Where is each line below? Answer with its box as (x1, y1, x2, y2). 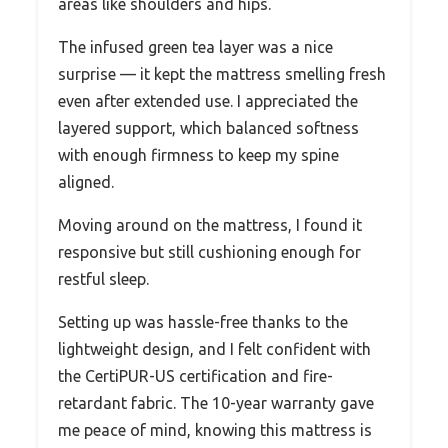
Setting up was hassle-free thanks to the (58, 312, 348, 331)
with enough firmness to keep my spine (58, 145, 339, 164)
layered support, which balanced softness (58, 118, 359, 137)
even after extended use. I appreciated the (58, 91, 358, 110)
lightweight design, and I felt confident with (58, 339, 371, 358)
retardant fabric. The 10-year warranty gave (58, 393, 374, 412)
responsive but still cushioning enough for (58, 242, 361, 261)
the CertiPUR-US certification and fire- (58, 366, 333, 385)
